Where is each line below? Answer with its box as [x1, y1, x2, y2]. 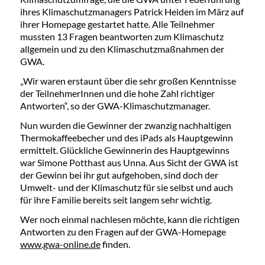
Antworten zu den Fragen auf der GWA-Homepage [20, 225, 226, 237]
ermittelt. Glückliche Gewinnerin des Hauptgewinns [20, 144, 230, 156]
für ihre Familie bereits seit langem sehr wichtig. [20, 193, 212, 205]
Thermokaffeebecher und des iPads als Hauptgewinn [20, 131, 233, 143]
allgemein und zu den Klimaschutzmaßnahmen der [20, 43, 224, 54]
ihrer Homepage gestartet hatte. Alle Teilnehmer [20, 18, 215, 30]
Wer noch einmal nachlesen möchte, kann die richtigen [20, 213, 240, 225]
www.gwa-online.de [20, 238, 101, 250]
